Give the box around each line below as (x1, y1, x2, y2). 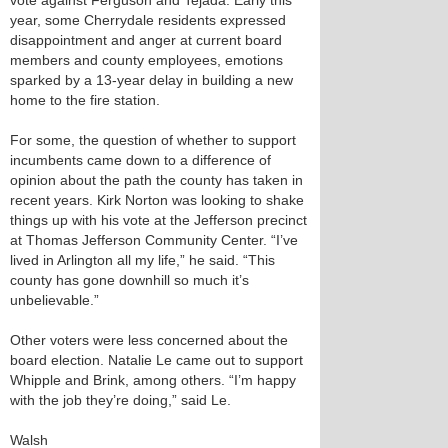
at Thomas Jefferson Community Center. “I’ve (10, 232, 298, 248)
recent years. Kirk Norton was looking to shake (10, 192, 304, 208)
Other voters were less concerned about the (10, 332, 288, 348)
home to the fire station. (10, 92, 160, 108)
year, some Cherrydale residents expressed (10, 12, 286, 28)
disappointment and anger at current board (10, 32, 282, 48)
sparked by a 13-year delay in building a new (10, 72, 293, 88)
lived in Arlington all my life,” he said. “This (10, 252, 275, 268)
